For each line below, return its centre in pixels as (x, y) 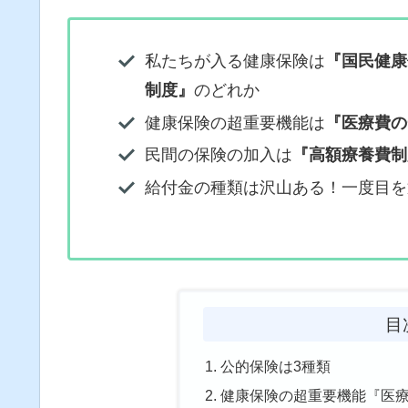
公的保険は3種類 (275, 366)
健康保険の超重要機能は (235, 122)
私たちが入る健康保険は (235, 61)
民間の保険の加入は (218, 155)
